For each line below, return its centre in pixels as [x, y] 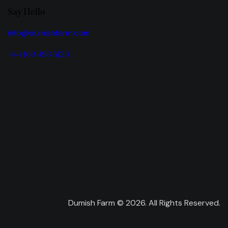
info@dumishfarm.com [49, 33]
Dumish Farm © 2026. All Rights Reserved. [144, 203]
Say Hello [26, 11]
